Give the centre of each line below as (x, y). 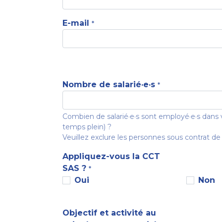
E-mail (76, 23)
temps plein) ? (87, 127)
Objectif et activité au (109, 213)
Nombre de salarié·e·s (110, 84)
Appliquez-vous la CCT (111, 156)
